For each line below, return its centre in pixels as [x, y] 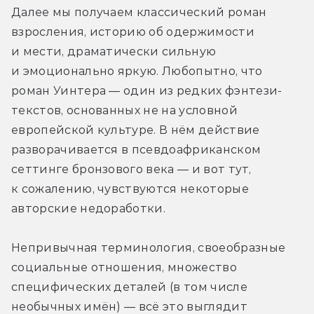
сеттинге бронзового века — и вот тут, [131, 169]
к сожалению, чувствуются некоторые [130, 189]
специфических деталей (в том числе [129, 287]
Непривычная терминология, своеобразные [149, 247]
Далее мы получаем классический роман [139, 12]
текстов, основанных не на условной [124, 110]
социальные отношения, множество [124, 267]
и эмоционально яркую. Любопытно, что [137, 71]
